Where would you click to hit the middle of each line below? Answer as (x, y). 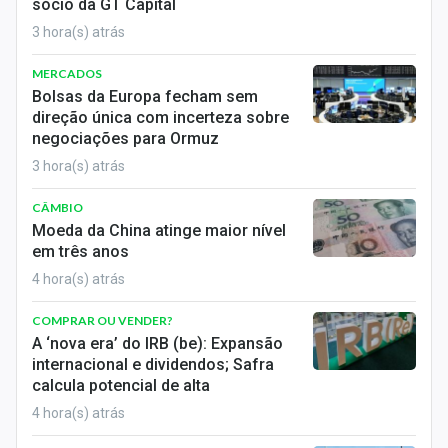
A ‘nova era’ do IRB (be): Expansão (157, 343)
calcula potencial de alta (121, 385)
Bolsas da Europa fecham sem (145, 96)
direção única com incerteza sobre (160, 117)
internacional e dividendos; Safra (153, 364)
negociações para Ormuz (125, 138)
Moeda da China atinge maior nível (159, 230)
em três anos (80, 251)
